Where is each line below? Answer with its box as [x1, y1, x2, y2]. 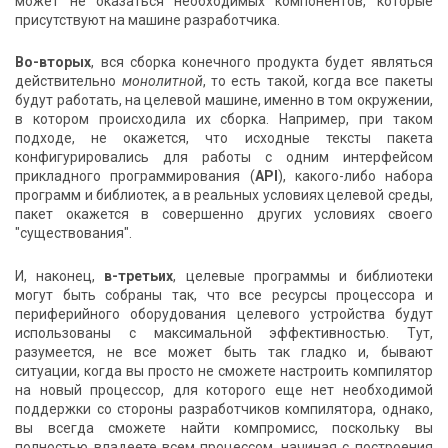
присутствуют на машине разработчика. [15, 11, 281, 28]
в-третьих [104, 268, 174, 285]
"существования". [15, 225, 133, 242]
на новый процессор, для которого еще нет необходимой [15, 382, 433, 399]
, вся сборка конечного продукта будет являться [91, 54, 433, 71]
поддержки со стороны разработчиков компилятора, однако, [15, 401, 433, 418]
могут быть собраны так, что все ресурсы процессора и [15, 287, 433, 304]
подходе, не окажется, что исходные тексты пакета [15, 130, 433, 147]
